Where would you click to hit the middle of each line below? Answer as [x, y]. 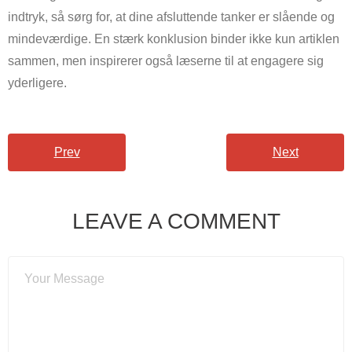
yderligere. [37, 83]
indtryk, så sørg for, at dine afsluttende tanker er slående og [171, 17]
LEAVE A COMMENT [176, 222]
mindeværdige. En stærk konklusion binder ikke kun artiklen [174, 39]
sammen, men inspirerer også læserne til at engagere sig [166, 61]
